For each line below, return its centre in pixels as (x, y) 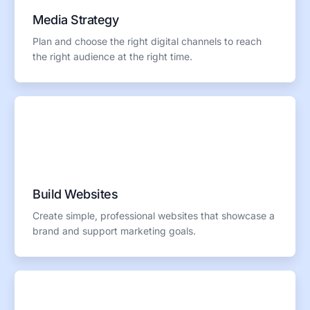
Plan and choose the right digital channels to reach (147, 41)
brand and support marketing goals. (115, 230)
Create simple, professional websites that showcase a (154, 215)
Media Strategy (76, 19)
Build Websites (75, 194)
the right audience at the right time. (113, 56)
